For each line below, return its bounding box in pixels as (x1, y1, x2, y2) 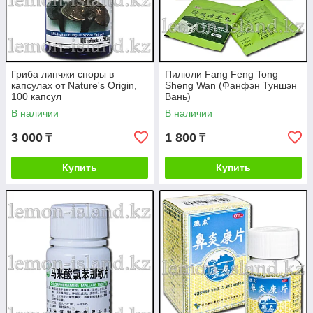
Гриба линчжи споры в (11, 68, 114, 80)
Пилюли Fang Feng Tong (165, 68, 278, 80)
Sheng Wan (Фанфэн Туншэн (165, 80, 297, 91)
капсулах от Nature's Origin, (11, 80, 137, 91)
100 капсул (11, 91, 61, 102)
